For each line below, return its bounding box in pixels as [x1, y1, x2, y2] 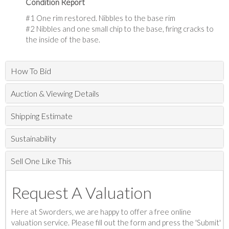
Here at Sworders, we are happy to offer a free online [11, 207, 191, 216]
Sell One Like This [11, 156, 72, 166]
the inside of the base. [26, 35, 100, 44]
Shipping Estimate [11, 111, 73, 121]
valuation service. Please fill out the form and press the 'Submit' [11, 218, 221, 227]
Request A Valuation [11, 182, 152, 202]
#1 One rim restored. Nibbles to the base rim [26, 13, 175, 22]
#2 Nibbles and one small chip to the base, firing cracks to [26, 24, 214, 33]
